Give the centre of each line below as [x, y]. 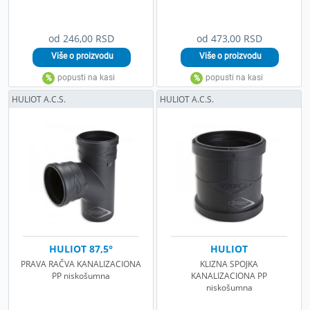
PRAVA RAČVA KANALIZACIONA [81, 264]
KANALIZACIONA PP [229, 275]
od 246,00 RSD [81, 38]
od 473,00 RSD [229, 38]
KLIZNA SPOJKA [229, 264]
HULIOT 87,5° [81, 248]
